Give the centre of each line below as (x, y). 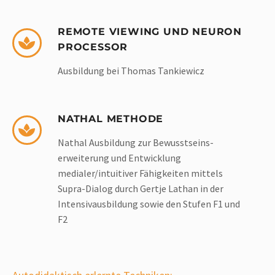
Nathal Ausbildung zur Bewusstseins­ (136, 143)
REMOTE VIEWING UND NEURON (150, 32)
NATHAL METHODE (111, 119)
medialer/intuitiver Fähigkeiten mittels (140, 173)
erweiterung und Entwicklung (119, 158)
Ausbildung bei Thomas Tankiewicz (131, 71)
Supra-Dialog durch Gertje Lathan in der (141, 189)
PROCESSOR (93, 47)
